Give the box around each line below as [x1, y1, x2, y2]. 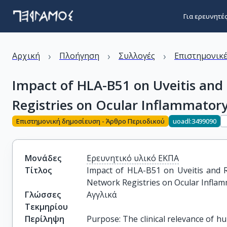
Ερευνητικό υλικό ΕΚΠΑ [87, 153, 179, 164]
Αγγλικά [87, 189, 117, 200]
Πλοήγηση [59, 50, 99, 61]
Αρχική [12, 50, 40, 61]
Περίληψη [25, 213, 64, 224]
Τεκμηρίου [25, 201, 68, 212]
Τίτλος [25, 165, 52, 176]
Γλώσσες [25, 189, 61, 200]
